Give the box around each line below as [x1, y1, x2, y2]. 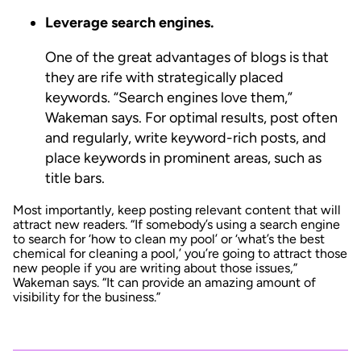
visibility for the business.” [13, 288, 160, 305]
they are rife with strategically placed [45, 68, 284, 86]
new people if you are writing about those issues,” [13, 259, 297, 276]
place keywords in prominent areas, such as [45, 148, 322, 167]
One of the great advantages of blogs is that [45, 48, 329, 66]
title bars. [45, 168, 105, 187]
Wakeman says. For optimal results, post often [45, 108, 338, 127]
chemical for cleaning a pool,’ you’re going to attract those [13, 245, 347, 261]
